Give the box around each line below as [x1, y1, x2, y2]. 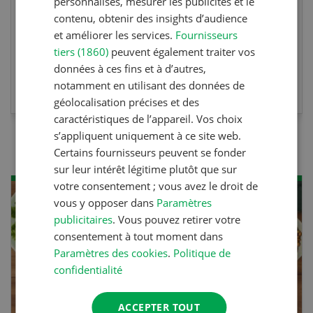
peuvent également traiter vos [108, 44, 256, 59]
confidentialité [54, 262, 123, 277]
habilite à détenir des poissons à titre [31, 4, 225, 17]
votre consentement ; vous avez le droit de [54, 178, 259, 193]
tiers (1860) [54, 44, 109, 59]
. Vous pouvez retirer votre [112, 212, 241, 226]
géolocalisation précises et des [54, 94, 200, 109]
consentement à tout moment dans [54, 228, 224, 243]
